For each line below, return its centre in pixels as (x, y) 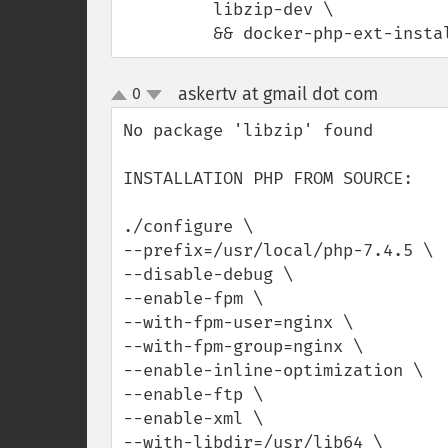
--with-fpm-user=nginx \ (238, 322)
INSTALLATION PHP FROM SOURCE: (268, 178)
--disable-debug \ (208, 274)
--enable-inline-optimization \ (273, 370)
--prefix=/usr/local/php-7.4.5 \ (278, 250)
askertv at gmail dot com (277, 94)
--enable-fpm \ (193, 298)
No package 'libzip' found (248, 130)
